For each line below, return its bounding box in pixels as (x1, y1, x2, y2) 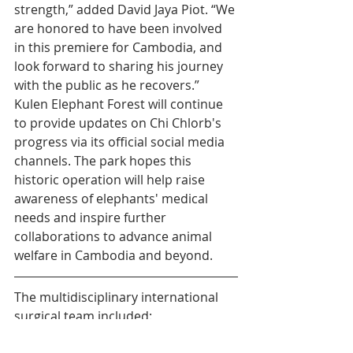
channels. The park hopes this (14, 151, 195, 169)
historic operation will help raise (14, 170, 208, 188)
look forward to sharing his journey (14, 57, 226, 75)
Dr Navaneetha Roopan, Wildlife (14, 325, 206, 344)
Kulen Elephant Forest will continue (14, 95, 226, 113)
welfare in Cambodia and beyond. (14, 246, 213, 264)
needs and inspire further (14, 208, 169, 226)
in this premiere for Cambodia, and (14, 38, 225, 56)
